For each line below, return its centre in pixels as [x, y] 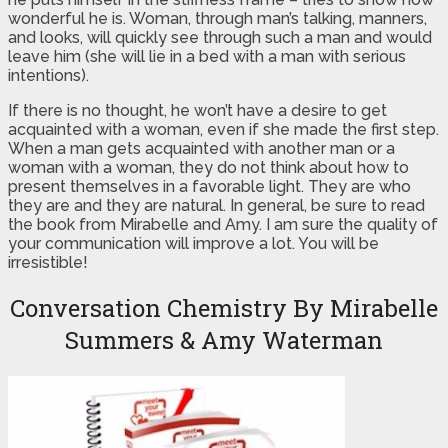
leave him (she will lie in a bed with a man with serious [207, 56]
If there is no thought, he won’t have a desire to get [197, 110]
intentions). [48, 75]
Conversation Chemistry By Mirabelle [224, 307]
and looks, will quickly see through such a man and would [220, 37]
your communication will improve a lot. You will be [193, 243]
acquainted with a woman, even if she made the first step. [223, 129]
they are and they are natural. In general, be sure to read [216, 205]
